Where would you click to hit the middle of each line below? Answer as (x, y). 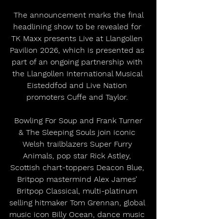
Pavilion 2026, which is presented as (78, 50)
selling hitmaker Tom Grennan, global (78, 202)
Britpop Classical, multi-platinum (78, 191)
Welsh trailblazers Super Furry (78, 144)
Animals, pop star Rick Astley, (78, 155)
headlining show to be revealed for (78, 26)
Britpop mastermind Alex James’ (78, 179)
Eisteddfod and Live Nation (78, 85)
